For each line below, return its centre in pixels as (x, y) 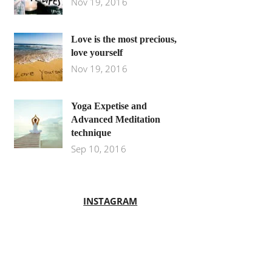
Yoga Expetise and (109, 106)
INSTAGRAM (110, 201)
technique (91, 133)
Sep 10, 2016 (98, 149)
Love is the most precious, (124, 39)
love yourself (97, 53)
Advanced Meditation (115, 120)
